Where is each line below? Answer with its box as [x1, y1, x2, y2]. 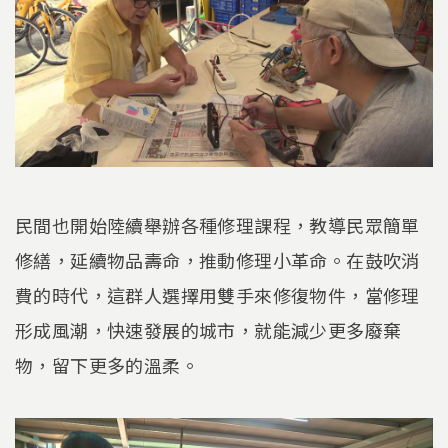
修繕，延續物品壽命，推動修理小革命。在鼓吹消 [15, 246, 420, 273]
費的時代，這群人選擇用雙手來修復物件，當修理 [15, 281, 420, 308]
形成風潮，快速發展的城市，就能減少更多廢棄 [15, 316, 402, 343]
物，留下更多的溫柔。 [15, 351, 199, 378]
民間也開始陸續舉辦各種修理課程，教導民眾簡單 [15, 211, 420, 238]
